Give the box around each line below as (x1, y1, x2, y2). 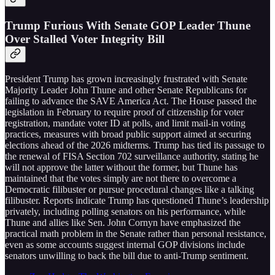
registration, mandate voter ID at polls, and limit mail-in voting (5, 118, 246, 129)
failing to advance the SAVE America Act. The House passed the (5, 96, 257, 107)
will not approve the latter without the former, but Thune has (5, 162, 238, 173)
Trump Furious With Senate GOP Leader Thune (5, 18, 250, 32)
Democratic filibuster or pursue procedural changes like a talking (5, 184, 254, 195)
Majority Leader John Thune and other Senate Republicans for (5, 85, 247, 96)
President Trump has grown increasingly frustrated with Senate (5, 74, 247, 85)
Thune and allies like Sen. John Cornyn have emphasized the (5, 217, 241, 228)
